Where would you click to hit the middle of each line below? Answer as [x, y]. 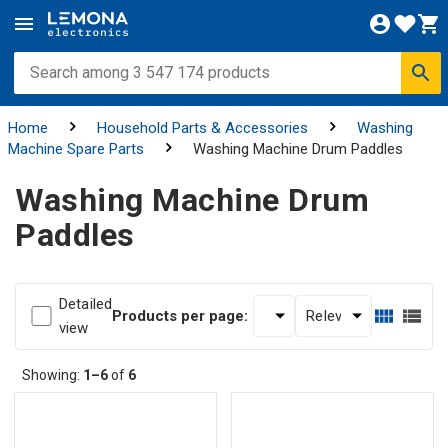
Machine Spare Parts [75, 149]
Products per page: [180, 315]
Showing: [52, 374]
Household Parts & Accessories [202, 128]
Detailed [86, 303]
